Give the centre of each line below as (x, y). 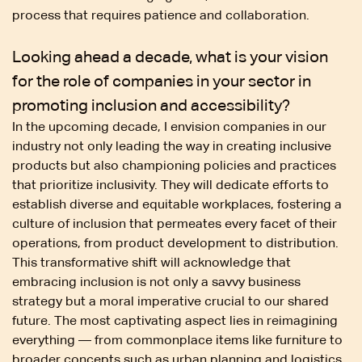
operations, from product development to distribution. (175, 242)
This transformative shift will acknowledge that (152, 262)
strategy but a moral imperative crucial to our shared (170, 301)
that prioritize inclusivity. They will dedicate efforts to (170, 184)
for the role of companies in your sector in (162, 80)
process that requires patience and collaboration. (161, 15)
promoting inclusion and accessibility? (151, 105)
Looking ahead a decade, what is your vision (170, 56)
